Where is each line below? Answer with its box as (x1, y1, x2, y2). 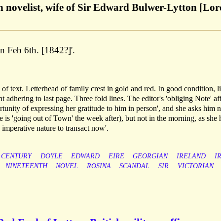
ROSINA (86, 162, 111, 170)
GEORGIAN (133, 152, 168, 160)
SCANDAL (119, 162, 150, 170)
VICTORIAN (177, 162, 214, 170)
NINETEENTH (5, 162, 47, 170)
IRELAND (176, 152, 206, 160)
